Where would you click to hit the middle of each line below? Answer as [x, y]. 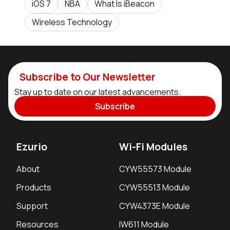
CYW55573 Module [155, 169]
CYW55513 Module [155, 187]
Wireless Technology [72, 22]
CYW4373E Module [155, 206]
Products [34, 187]
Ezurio [32, 147]
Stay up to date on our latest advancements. [98, 92]
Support [32, 206]
